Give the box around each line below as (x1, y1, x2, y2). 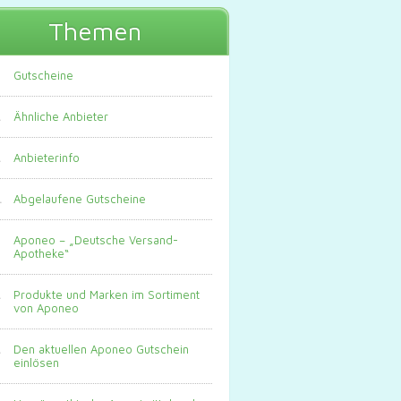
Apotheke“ (13, 246, 69, 261)
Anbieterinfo (13, 150, 80, 166)
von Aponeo (13, 301, 79, 316)
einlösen (13, 355, 59, 371)
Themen (48, 16, 141, 47)
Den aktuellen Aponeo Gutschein (13, 342, 189, 357)
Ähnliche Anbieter (13, 109, 108, 124)
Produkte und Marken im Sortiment (13, 287, 200, 303)
